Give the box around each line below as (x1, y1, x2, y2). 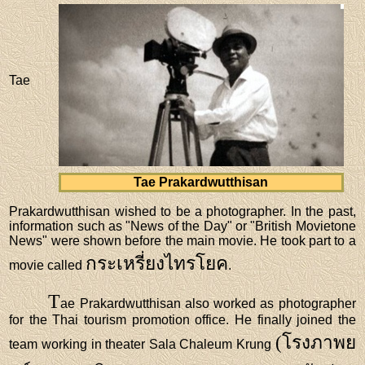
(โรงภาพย (275, 332, 356, 353)
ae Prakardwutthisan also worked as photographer (60, 296, 356, 310)
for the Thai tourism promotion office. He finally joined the (9, 312, 356, 327)
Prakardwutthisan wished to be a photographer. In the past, (9, 204, 356, 218)
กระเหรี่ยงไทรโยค (86, 253, 229, 274)
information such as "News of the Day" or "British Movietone (9, 218, 356, 233)
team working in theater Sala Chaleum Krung (9, 336, 275, 351)
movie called (9, 257, 86, 272)
